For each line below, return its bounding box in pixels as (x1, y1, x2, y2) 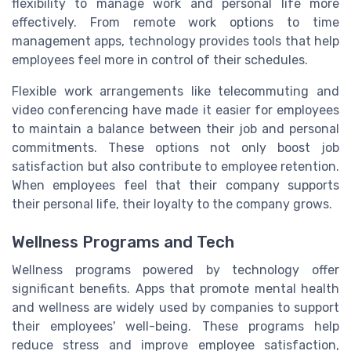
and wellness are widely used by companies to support (12, 300, 339, 316)
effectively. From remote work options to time (12, 14, 339, 30)
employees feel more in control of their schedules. (12, 52, 308, 67)
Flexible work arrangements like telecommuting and (12, 83, 339, 99)
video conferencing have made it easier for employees (12, 102, 339, 118)
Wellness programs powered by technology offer (12, 262, 339, 278)
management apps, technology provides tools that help (12, 33, 339, 49)
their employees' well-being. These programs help (12, 319, 339, 335)
